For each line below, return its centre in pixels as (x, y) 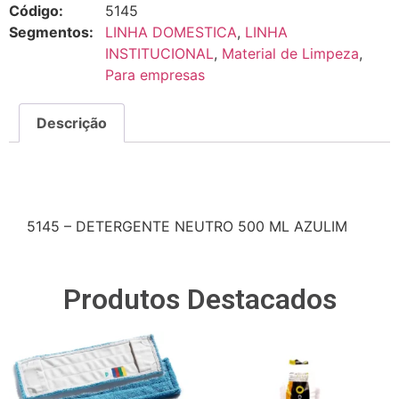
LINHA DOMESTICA (171, 33)
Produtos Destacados (199, 300)
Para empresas (155, 75)
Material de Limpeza (290, 54)
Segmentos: (51, 33)
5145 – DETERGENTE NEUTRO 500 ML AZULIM (187, 226)
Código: (36, 11)
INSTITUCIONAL (159, 54)
